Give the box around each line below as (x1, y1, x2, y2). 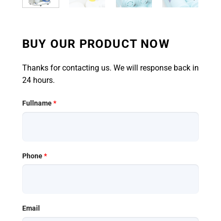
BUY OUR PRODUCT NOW (22, 37, 170, 51)
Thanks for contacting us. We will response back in (22, 63, 199, 73)
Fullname (22, 99, 53, 108)
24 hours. (22, 75, 55, 85)
